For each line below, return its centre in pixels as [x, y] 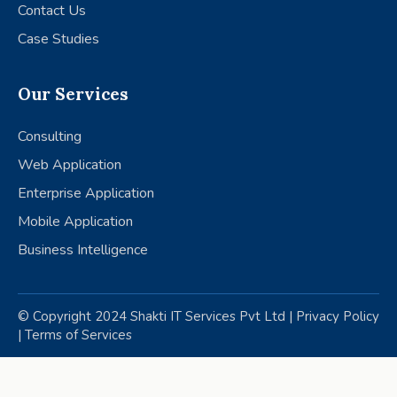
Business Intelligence [83, 249]
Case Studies [58, 39]
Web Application [70, 164]
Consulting [50, 136]
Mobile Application [75, 221]
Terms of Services [78, 335]
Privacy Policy [338, 316]
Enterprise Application [86, 193]
